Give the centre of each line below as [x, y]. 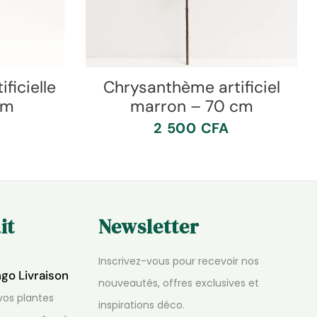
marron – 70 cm [191, 106]
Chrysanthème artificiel [191, 87]
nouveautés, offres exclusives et [178, 283]
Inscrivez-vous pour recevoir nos [178, 261]
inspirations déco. [141, 305]
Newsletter [148, 226]
